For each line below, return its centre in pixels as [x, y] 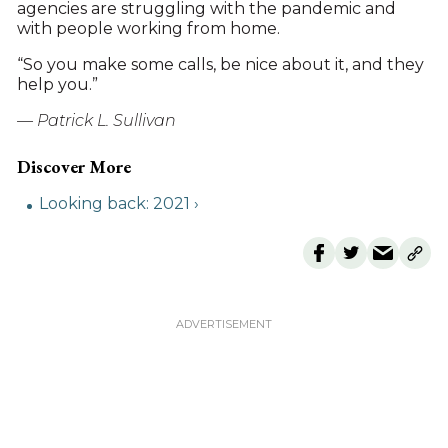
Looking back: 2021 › [118, 203]
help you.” [57, 84]
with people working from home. [148, 28]
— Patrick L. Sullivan [96, 120]
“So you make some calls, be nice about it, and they [220, 64]
